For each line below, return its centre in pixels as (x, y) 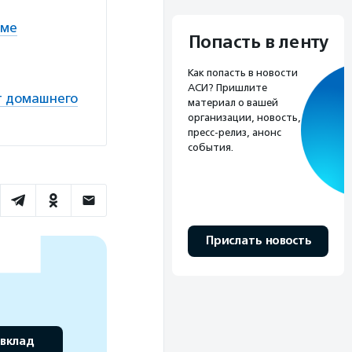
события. (211, 147)
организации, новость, (244, 117)
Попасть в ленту (258, 42)
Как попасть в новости (243, 72)
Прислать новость (258, 240)
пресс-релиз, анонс (235, 132)
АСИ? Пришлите (227, 87)
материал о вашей (233, 102)
